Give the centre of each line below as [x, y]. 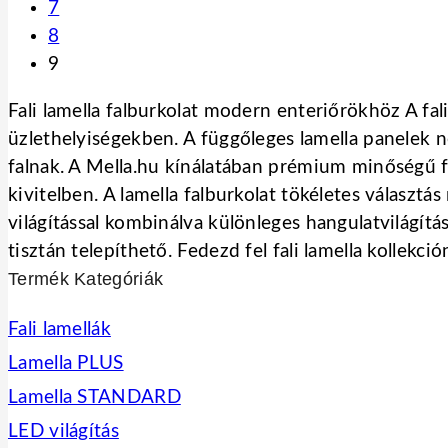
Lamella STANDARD [94, 397]
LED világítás [63, 431]
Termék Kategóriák [86, 278]
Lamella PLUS [66, 363]
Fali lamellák [59, 329]
